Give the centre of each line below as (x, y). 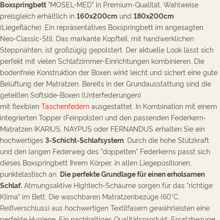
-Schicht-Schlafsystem (86, 140)
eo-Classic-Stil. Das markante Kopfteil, (68, 38)
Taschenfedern (66, 106)
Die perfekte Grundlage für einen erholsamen (132, 174)
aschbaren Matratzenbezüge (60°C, (123, 196)
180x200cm (154, 15)
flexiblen (26, 106)
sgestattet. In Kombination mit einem (158, 106)
